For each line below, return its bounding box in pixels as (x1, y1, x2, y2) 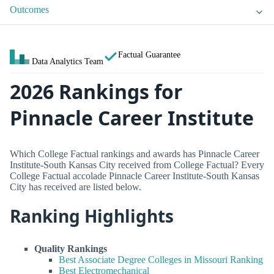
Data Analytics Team (32, 56, 103, 67)
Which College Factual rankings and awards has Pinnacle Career (10, 148, 259, 159)
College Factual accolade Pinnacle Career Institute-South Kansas (10, 170, 259, 181)
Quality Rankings (34, 243, 107, 254)
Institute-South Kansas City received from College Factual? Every (10, 159, 264, 170)
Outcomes (10, 4, 49, 15)
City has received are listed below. (10, 181, 141, 192)
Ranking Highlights (10, 204, 174, 228)
